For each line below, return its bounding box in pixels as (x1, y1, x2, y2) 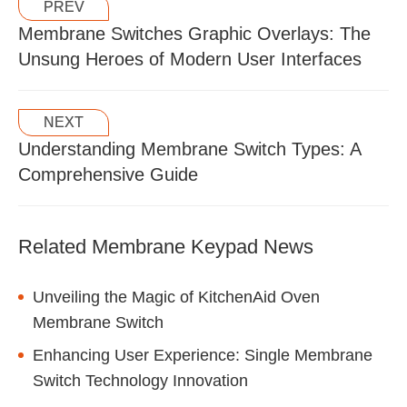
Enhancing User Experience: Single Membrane (33, 346, 372, 365)
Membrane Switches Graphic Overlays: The (18, 24, 371, 45)
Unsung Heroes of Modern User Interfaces (18, 49, 362, 70)
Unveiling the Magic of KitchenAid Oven (33, 288, 320, 307)
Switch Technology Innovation (33, 372, 248, 391)
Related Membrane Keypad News (18, 235, 313, 259)
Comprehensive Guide (18, 164, 198, 185)
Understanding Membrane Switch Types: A (18, 139, 361, 160)
